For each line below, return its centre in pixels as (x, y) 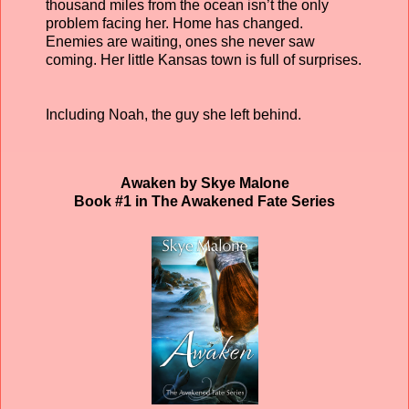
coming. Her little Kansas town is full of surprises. (204, 59)
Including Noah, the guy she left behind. (175, 114)
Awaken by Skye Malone (204, 184)
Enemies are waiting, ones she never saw (180, 41)
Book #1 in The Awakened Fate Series (204, 202)
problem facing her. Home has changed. (174, 23)
